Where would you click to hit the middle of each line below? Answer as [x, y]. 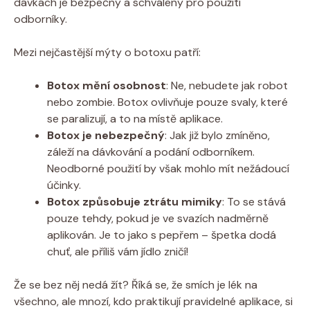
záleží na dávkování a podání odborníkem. [151, 152]
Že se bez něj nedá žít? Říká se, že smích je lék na [136, 284]
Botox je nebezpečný [106, 135]
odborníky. [40, 19]
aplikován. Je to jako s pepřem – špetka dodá [162, 235]
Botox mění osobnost [107, 85]
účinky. [64, 185]
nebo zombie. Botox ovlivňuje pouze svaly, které [167, 102]
